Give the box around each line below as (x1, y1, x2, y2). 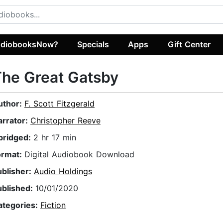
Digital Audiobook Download (24, 149, 134, 160)
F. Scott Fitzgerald (24, 99, 95, 109)
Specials (77, 39, 110, 49)
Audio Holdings (34, 166, 92, 177)
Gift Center (167, 39, 211, 49)
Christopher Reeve (30, 115, 101, 126)
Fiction (40, 200, 66, 211)
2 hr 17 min (33, 132, 76, 143)
